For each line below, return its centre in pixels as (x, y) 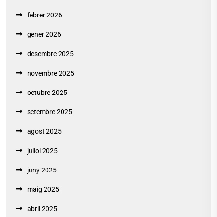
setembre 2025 (50, 112)
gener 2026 (44, 34)
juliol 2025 (42, 150)
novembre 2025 (51, 73)
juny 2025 (42, 170)
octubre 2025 (47, 92)
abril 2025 (42, 209)
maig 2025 (43, 189)
